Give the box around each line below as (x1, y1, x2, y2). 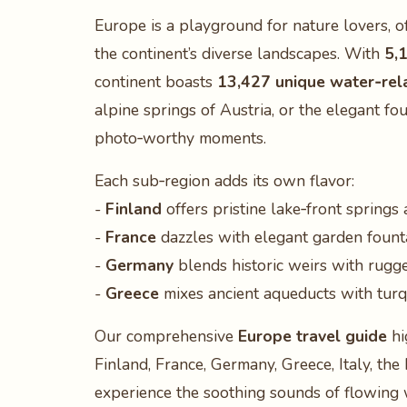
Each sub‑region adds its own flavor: (94, 170, 354, 192)
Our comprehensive (94, 325, 238, 347)
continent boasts (94, 71, 217, 93)
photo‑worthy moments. (94, 127, 266, 149)
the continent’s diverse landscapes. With (94, 43, 384, 65)
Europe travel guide (238, 325, 387, 347)
